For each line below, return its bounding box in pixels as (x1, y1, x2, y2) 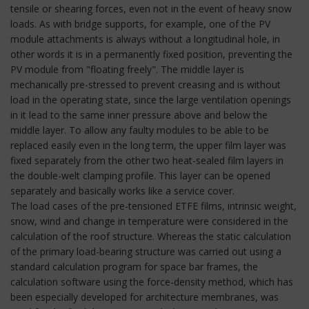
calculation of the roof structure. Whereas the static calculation (10, 229, 291, 243)
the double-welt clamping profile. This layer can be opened (10, 168, 270, 182)
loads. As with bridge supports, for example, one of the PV (10, 17, 270, 30)
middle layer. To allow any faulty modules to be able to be (10, 123, 269, 137)
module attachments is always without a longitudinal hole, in (10, 32, 280, 46)
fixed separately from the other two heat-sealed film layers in (10, 153, 283, 167)
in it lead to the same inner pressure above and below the (10, 108, 268, 121)
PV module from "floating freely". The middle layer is (10, 62, 244, 76)
